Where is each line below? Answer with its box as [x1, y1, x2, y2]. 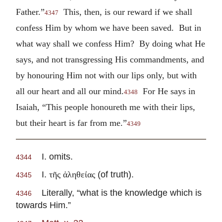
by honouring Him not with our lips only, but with [16, 70, 197, 80]
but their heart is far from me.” [16, 117, 127, 128]
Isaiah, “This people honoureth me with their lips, [16, 102, 195, 112]
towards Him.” [16, 200, 71, 211]
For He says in [138, 86, 195, 96]
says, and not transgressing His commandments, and [16, 54, 204, 64]
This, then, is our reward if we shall [58, 6, 192, 17]
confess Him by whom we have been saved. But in [16, 22, 201, 33]
